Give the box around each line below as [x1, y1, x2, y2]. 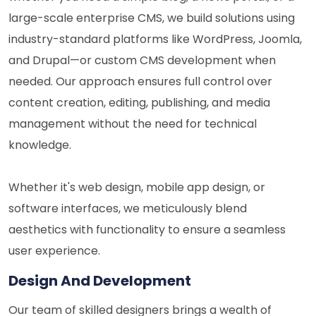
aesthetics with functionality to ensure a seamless [8, 221, 286, 238]
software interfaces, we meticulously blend [8, 200, 247, 217]
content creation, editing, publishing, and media [8, 94, 270, 111]
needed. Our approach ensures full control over [8, 73, 272, 90]
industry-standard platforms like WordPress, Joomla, [8, 30, 302, 47]
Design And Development [8, 270, 191, 291]
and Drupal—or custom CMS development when [8, 51, 276, 68]
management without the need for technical [8, 115, 257, 132]
